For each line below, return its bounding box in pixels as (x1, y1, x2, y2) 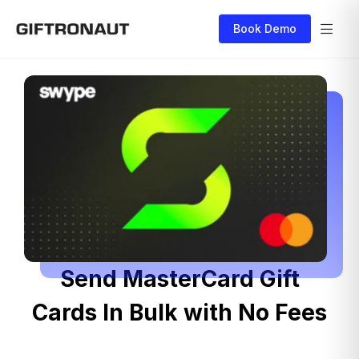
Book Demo (233, 22, 296, 35)
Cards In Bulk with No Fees (32, 298, 327, 326)
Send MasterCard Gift (59, 264, 300, 292)
